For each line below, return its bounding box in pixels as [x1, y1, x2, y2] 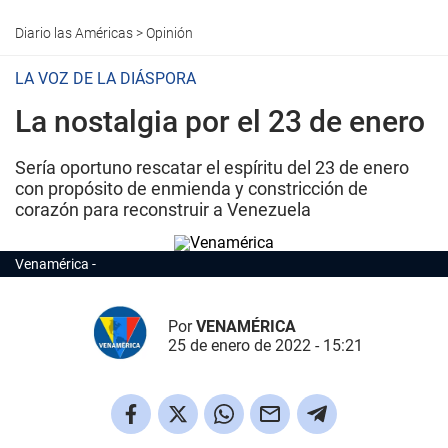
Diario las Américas [15, 25, 133, 41]
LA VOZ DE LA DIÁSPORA [15, 69, 200, 88]
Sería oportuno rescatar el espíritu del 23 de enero [15, 157, 409, 178]
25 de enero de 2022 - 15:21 [167, 335, 363, 355]
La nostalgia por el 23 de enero [15, 104, 425, 139]
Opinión [146, 25, 193, 41]
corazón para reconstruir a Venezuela [15, 199, 311, 220]
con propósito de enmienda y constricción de [15, 178, 368, 199]
